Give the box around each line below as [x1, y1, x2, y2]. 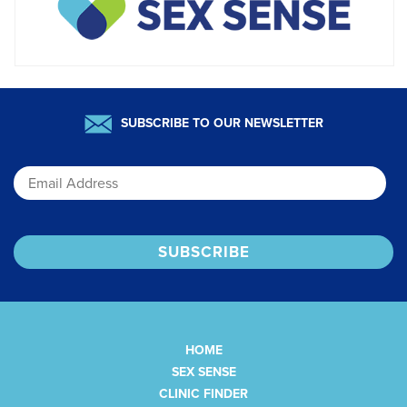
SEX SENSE [171, 364, 236, 381]
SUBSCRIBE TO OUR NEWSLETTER [120, 115, 323, 132]
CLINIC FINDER [159, 386, 248, 402]
